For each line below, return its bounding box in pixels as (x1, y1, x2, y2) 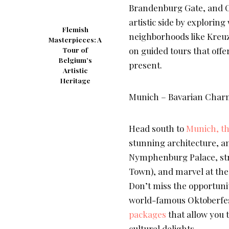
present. (129, 59, 162, 71)
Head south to (129, 123, 186, 134)
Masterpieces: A (49, 35, 102, 44)
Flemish (62, 25, 88, 34)
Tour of (62, 45, 88, 55)
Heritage (60, 76, 90, 85)
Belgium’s (58, 56, 92, 65)
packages (129, 209, 166, 220)
